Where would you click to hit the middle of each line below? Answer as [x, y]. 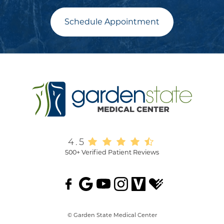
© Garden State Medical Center [112, 215]
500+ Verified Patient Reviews [112, 152]
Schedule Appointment [112, 22]
